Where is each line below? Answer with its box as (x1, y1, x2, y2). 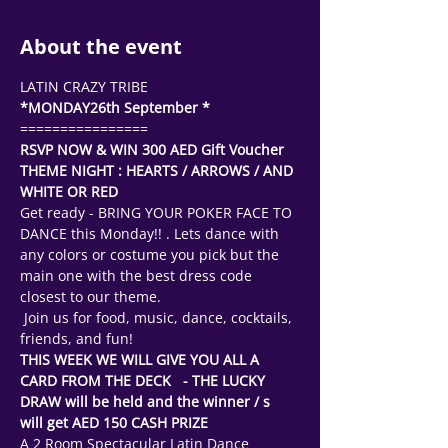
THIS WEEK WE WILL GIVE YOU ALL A (20, 350, 263, 369)
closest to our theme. (20, 287, 161, 306)
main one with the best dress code (20, 266, 256, 285)
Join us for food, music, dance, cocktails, (20, 308, 296, 327)
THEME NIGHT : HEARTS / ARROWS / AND (20, 161, 297, 180)
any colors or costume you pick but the (20, 245, 283, 264)
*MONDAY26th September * (20, 98, 214, 117)
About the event (20, 33, 182, 60)
